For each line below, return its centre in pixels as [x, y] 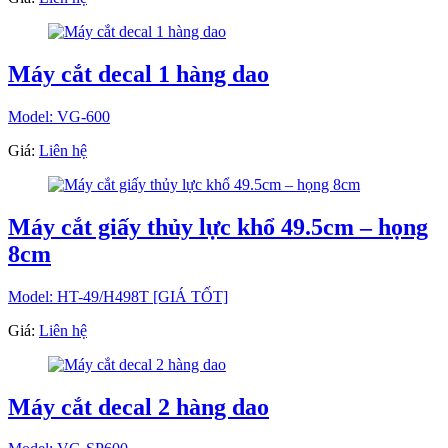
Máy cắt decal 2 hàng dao [138, 406]
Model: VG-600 [59, 116]
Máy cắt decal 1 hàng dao [138, 73]
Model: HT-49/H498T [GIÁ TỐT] [118, 296]
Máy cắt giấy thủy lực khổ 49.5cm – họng [218, 226]
